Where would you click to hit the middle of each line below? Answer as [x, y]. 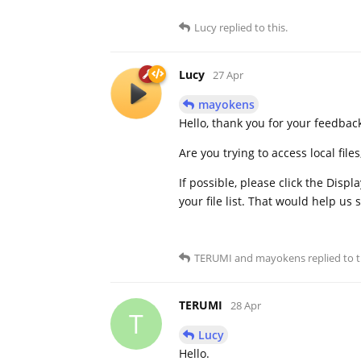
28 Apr [246, 305]
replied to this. [252, 27]
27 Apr [228, 75]
